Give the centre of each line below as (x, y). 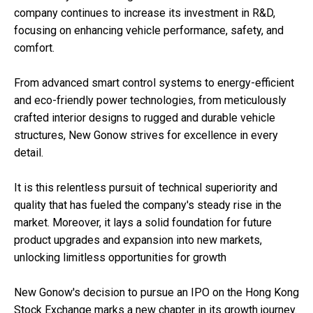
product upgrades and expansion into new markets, (138, 240)
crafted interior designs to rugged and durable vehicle (145, 118)
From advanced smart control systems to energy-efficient (154, 83)
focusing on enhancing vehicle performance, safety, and (149, 31)
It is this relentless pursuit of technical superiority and (146, 188)
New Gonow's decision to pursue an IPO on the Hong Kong (156, 293)
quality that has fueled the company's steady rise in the (148, 205)
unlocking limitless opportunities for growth (120, 258)
